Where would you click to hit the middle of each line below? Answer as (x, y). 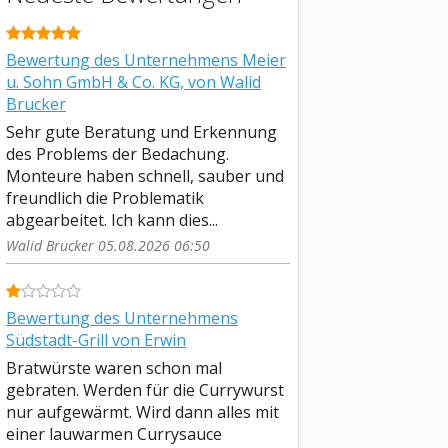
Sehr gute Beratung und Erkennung (141, 131)
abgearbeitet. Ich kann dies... (112, 219)
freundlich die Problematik (105, 197)
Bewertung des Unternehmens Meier (146, 60)
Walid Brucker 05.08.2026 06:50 (108, 245)
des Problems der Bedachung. (117, 153)
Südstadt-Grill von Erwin (96, 340)
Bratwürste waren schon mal (114, 367)
